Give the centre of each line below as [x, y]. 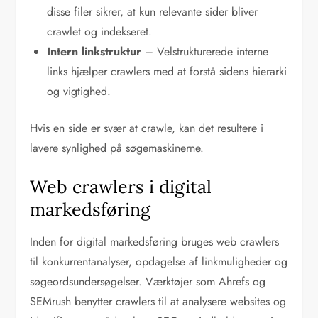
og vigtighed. [79, 92]
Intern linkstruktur [94, 52]
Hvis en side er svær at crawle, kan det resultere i [147, 128]
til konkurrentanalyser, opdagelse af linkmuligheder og [159, 262]
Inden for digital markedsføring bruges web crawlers [155, 242]
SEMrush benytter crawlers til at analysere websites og [158, 302]
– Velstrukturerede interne [205, 52]
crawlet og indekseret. [100, 32]
